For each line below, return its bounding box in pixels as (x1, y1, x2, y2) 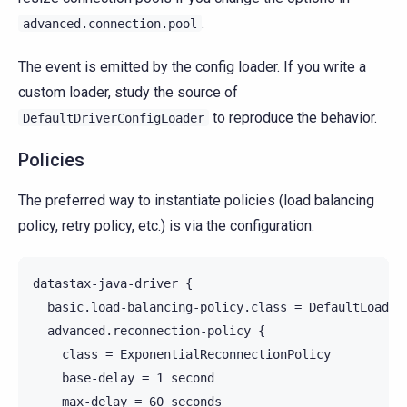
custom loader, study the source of (18, 84, 238, 102)
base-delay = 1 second (33, 371, 214, 386)
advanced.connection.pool (23, 16, 197, 32)
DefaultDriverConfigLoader (23, 111, 204, 126)
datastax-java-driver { (33, 276, 193, 292)
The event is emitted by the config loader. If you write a (18, 58, 366, 76)
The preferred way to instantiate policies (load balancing (18, 192, 374, 210)
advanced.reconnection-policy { (33, 323, 265, 339)
